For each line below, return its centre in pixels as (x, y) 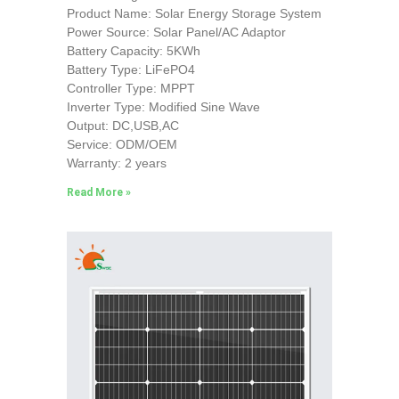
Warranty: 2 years (116, 163)
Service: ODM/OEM (122, 144)
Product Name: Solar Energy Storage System (194, 13)
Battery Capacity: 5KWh (133, 50)
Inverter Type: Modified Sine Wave (163, 106)
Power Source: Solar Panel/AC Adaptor (176, 32)
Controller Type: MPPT (130, 88)
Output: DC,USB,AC (122, 125)
